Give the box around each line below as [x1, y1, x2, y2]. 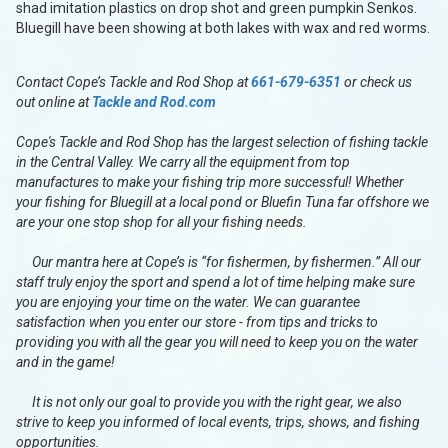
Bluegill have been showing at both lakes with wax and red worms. [16, 20, 430, 37]
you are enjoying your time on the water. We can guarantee [16, 294, 360, 311]
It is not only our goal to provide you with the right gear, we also [16, 394, 402, 411]
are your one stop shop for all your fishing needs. [16, 214, 307, 231]
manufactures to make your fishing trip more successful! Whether [16, 174, 404, 191]
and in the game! [16, 354, 115, 371]
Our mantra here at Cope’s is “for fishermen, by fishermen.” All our [16, 254, 421, 271]
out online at [16, 94, 92, 111]
